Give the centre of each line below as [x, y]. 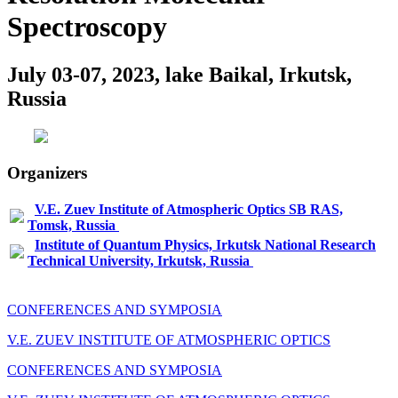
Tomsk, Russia [72, 226]
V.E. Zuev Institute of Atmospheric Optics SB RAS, [189, 210]
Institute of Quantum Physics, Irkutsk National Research [205, 245]
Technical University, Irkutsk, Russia [139, 261]
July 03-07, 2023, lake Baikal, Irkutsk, [179, 74]
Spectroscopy [87, 27]
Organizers [47, 172]
